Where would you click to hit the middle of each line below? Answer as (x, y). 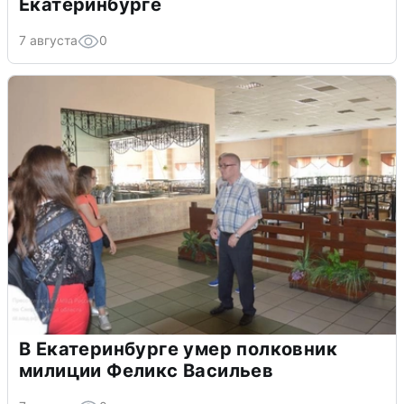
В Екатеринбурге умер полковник (178, 349)
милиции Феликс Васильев (147, 371)
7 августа (48, 41)
